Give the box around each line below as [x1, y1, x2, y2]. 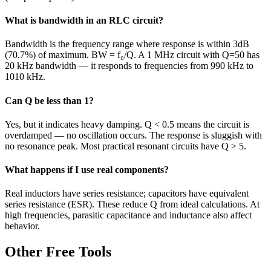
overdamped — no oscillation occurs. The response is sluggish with [5, 129, 262, 140]
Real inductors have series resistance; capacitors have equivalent [5, 188, 249, 199]
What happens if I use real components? [5, 165, 169, 175]
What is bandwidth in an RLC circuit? [5, 15, 163, 26]
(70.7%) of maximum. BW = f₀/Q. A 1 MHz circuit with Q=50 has [5, 50, 260, 60]
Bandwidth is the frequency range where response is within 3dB [5, 39, 249, 50]
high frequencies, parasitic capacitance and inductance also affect [5, 210, 252, 221]
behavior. [5, 221, 40, 232]
